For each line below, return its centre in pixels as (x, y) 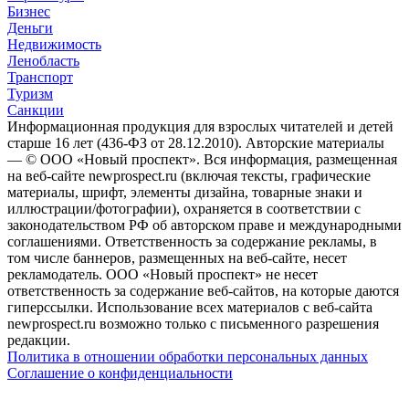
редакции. (39, 340)
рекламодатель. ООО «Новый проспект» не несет (163, 274)
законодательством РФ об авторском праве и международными (204, 225)
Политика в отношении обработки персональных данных (188, 356)
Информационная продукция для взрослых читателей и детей (200, 126)
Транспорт (40, 77)
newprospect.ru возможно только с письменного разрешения (193, 323)
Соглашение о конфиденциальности (120, 372)
